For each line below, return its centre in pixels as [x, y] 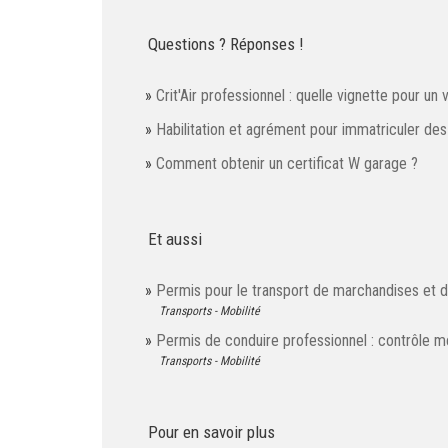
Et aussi [175, 239]
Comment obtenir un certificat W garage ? [287, 164]
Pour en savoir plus [211, 432]
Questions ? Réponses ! [226, 44]
